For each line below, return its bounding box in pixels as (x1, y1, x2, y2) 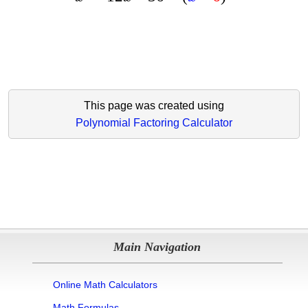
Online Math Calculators (52, 279, 157, 291)
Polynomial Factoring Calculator (75, 117, 232, 129)
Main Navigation (113, 240, 201, 254)
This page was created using (83, 100, 224, 112)
